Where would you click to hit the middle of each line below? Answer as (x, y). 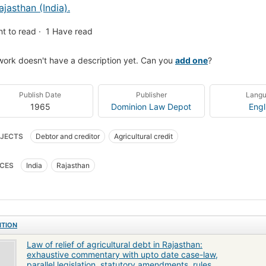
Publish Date (40, 94)
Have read (72, 31)
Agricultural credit (143, 136)
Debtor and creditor (68, 136)
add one (191, 60)
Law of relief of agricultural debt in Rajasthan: (115, 244)
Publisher (151, 94)
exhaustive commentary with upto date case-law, (122, 254)
